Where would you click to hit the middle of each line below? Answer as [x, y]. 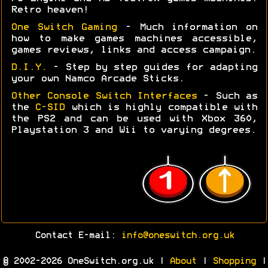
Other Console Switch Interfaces [104, 96]
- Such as [227, 96]
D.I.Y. [32, 67]
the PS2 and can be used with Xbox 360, [134, 119]
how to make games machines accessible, [134, 39]
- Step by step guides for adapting [155, 67]
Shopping [234, 261]
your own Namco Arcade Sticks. [98, 79]
